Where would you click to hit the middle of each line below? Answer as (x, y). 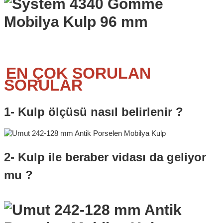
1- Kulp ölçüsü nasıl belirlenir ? (94, 112)
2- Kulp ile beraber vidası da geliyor (105, 157)
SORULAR (43, 85)
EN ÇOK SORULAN (78, 73)
